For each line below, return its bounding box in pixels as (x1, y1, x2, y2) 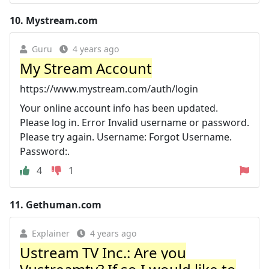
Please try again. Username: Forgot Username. (20, 130, 232, 144)
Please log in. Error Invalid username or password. (20, 116, 249, 129)
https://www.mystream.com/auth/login (20, 82, 198, 95)
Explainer (32, 228, 70, 239)
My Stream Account (20, 58, 152, 78)
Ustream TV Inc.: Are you (20, 243, 186, 262)
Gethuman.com (26, 198, 101, 211)
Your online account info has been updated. (20, 101, 218, 115)
